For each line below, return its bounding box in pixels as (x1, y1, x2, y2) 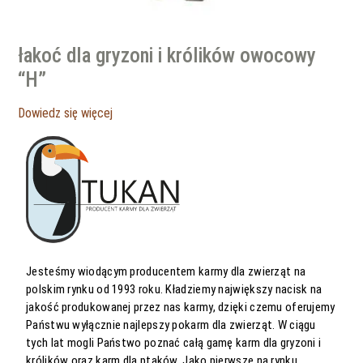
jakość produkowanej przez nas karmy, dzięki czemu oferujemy (26, 299, 335, 314)
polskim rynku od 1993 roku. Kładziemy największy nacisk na (26, 281, 322, 297)
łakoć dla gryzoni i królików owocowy (18, 44, 317, 68)
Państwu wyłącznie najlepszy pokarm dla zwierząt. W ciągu (26, 317, 316, 332)
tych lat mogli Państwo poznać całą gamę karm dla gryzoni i (26, 335, 322, 350)
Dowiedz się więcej (18, 105, 113, 121)
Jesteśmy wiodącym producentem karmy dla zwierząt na (26, 263, 306, 279)
